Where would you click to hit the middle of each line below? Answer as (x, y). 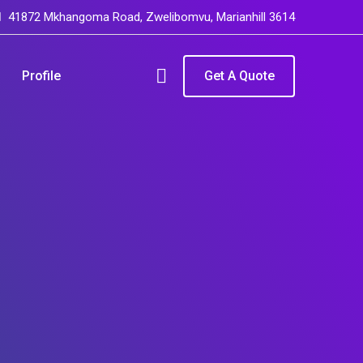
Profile (41, 76)
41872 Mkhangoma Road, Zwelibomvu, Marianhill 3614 (152, 17)
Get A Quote (239, 76)
